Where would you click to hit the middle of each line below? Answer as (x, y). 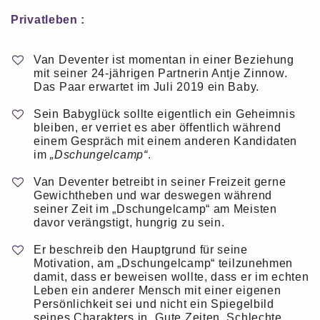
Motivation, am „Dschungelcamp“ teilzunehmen (164, 264)
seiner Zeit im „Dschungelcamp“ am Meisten (155, 209)
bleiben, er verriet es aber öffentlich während (157, 128)
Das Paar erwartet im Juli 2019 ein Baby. (147, 86)
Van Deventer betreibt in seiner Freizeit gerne (160, 182)
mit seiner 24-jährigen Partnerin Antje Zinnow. (161, 73)
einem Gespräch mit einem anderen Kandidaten (166, 141)
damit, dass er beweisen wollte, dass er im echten (171, 277)
